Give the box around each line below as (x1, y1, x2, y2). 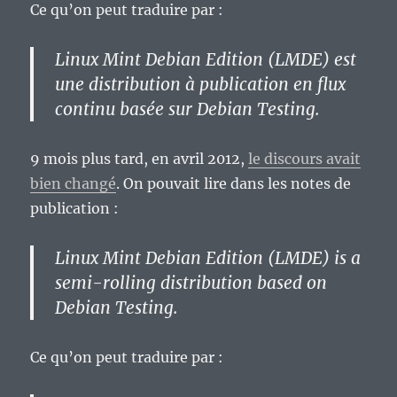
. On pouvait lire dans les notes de (116, 175, 352, 193)
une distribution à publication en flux (55, 74, 346, 96)
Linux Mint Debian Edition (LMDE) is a (55, 247, 362, 269)
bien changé (30, 175, 117, 193)
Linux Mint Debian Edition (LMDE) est (55, 49, 357, 71)
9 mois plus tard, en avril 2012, (30, 150, 249, 168)
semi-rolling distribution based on (55, 272, 328, 294)
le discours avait (248, 150, 362, 168)
